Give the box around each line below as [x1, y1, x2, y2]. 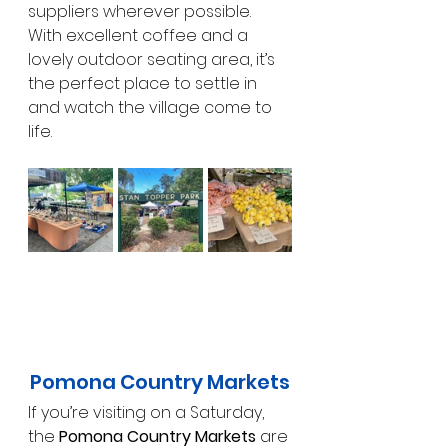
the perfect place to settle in [28, 71, 261, 95]
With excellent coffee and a [28, 23, 252, 47]
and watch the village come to [28, 95, 276, 119]
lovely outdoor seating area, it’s [28, 47, 279, 71]
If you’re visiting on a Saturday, [28, 400, 268, 424]
